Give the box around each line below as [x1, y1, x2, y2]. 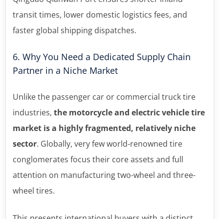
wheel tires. [12, 185, 55, 196]
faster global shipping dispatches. [12, 24, 136, 36]
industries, [12, 107, 54, 118]
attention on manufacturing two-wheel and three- [12, 169, 196, 180]
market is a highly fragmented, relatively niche [12, 122, 196, 133]
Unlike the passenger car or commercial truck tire [12, 91, 196, 102]
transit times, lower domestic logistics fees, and [12, 9, 187, 20]
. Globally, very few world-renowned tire [36, 138, 182, 149]
